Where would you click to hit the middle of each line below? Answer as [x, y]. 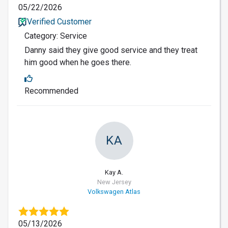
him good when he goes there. [78, 62]
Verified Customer [59, 21]
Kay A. [114, 172]
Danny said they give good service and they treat [111, 50]
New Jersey [114, 182]
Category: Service [56, 36]
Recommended [51, 91]
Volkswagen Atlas [114, 191]
